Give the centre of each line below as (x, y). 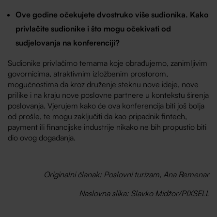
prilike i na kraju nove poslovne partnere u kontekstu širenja (108, 95)
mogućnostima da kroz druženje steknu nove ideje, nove (103, 85)
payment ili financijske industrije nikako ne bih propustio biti (107, 127)
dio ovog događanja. (42, 138)
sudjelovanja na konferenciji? (68, 43)
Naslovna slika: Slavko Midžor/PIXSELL (144, 193)
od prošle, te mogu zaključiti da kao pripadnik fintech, (98, 116)
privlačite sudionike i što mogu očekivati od (93, 29)
